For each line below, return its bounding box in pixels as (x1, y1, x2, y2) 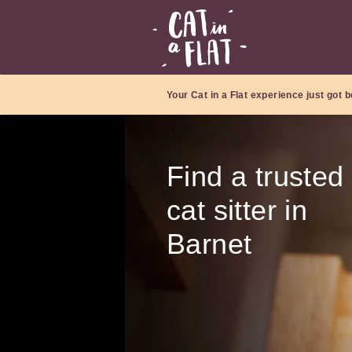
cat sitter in (167, 194, 308, 227)
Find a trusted (167, 160, 344, 193)
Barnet (167, 228, 252, 261)
